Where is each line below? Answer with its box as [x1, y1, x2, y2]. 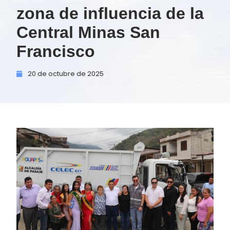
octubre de [48, 69, 86, 78]
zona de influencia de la [16, 4, 204, 23]
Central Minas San [16, 23, 160, 42]
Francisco [16, 42, 95, 61]
